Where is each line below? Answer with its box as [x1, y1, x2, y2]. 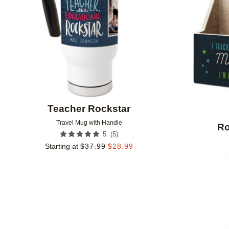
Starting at [44, 142, 78, 151]
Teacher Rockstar [48, 103, 131, 114]
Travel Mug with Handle [56, 119, 122, 127]
